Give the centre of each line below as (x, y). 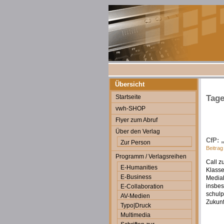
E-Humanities (139, 167)
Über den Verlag (138, 131)
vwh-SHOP (130, 108)
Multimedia (135, 215)
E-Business (136, 177)
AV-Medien (135, 196)
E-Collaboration (142, 186)
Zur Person (135, 142)
